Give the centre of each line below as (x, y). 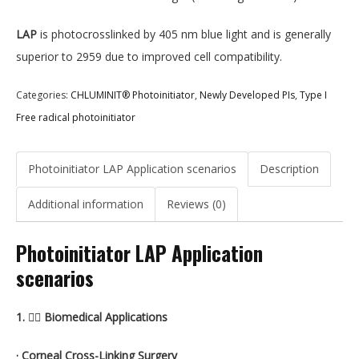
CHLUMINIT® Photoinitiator (133, 95)
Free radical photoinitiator (76, 118)
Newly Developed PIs (247, 95)
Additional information (86, 204)
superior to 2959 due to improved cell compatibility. (149, 57)
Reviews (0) (196, 204)
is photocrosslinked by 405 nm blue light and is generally (184, 34)
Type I (313, 95)
